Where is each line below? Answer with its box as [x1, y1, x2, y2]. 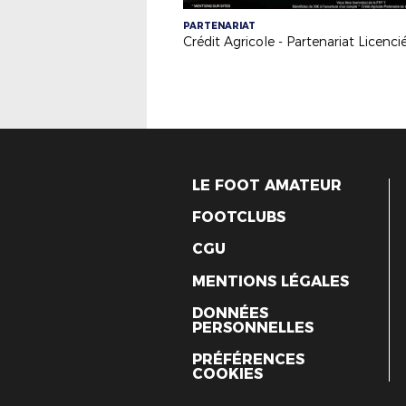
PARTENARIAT [183, 20, 256, 32]
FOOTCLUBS [192, 208, 285, 227]
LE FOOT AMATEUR [192, 177, 342, 194]
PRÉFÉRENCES [192, 350, 304, 368]
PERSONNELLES [192, 318, 314, 336]
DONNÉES [192, 304, 268, 322]
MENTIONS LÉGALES [192, 272, 349, 290]
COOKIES [192, 364, 263, 382]
